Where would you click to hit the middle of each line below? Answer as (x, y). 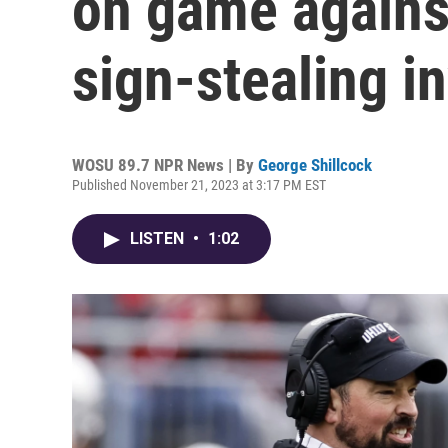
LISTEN (159, 238)
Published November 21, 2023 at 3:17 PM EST (199, 185)
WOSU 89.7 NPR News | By (165, 165)
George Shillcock (315, 165)
